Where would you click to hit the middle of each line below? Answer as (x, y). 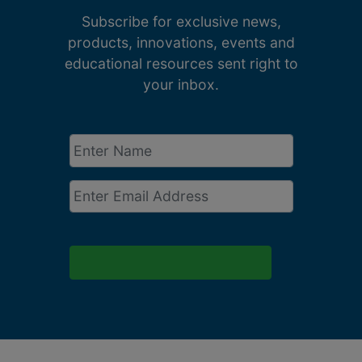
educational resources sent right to (181, 64)
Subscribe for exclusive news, (181, 22)
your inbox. (181, 85)
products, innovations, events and (181, 43)
